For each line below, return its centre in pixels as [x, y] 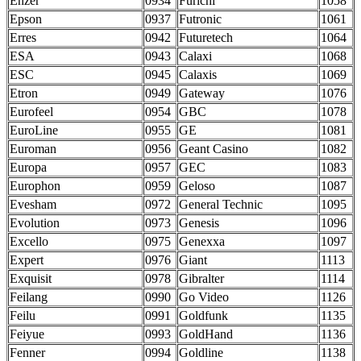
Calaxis [198, 75]
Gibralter [201, 279]
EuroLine [34, 131]
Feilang [29, 297]
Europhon [35, 186]
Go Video [204, 297]
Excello [29, 242]
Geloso [197, 186]
